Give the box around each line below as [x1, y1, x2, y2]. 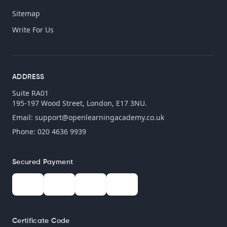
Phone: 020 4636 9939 [12, 126, 86, 136]
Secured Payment [12, 158, 73, 166]
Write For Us [12, 24, 54, 34]
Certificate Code [12, 217, 70, 224]
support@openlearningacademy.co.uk [35, 112, 164, 122]
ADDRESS [12, 73, 45, 81]
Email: [12, 112, 35, 122]
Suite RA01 [12, 88, 49, 98]
